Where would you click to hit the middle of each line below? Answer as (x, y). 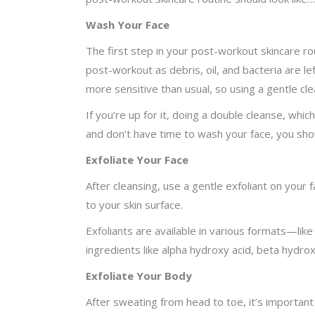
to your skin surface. (134, 204)
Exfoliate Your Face (137, 159)
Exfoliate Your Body (139, 275)
